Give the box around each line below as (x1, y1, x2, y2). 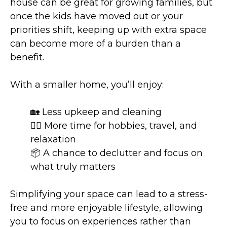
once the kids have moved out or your (10, 11, 183, 22)
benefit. (10, 52, 44, 63)
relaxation (30, 134, 76, 145)
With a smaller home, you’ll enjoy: (10, 79, 164, 91)
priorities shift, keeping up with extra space (10, 24, 207, 36)
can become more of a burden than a (10, 38, 181, 50)
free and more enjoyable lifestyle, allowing (10, 202, 203, 214)
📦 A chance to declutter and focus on (30, 147, 203, 159)
